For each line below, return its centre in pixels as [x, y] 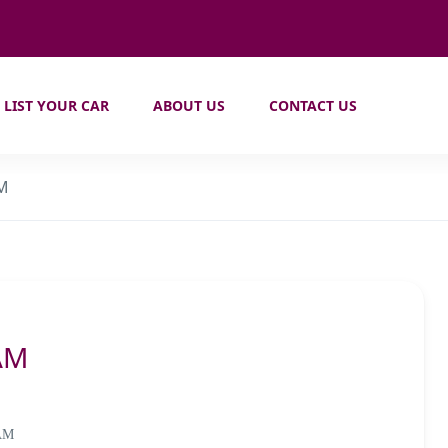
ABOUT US [189, 105]
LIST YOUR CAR [57, 105]
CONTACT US [313, 105]
